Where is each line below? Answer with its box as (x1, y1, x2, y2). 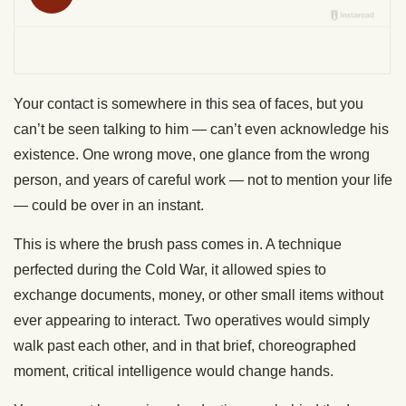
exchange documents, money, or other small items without (14, 287, 383, 304)
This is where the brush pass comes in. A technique (14, 237, 342, 253)
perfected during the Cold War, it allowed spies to (14, 262, 326, 278)
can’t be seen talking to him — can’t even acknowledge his (14, 121, 389, 138)
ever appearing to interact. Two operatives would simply (14, 313, 370, 329)
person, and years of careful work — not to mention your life (14, 172, 392, 188)
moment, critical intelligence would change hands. (14, 363, 333, 380)
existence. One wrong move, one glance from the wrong (14, 147, 370, 163)
